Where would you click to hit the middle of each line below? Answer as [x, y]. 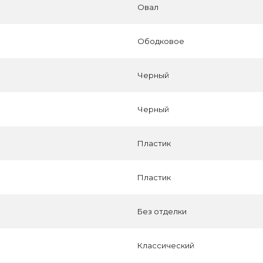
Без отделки [162, 211]
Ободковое [161, 41]
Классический [166, 245]
